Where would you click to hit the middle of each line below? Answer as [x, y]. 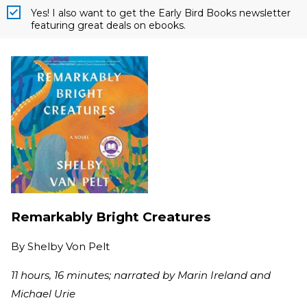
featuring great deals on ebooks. [108, 25]
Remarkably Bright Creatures [111, 217]
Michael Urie [43, 294]
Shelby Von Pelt [69, 247]
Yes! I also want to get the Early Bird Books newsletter [161, 13]
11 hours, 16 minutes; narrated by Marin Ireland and [141, 275]
